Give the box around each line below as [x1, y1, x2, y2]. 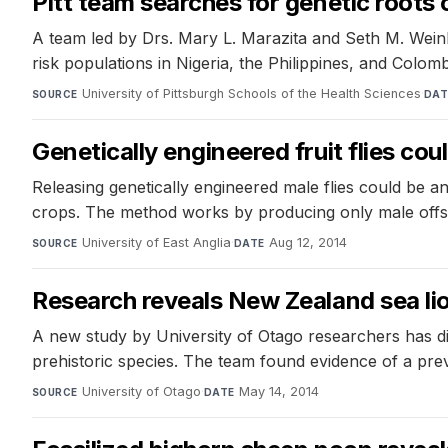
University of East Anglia [81, 235, 231, 251]
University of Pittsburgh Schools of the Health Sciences [81, 86, 421, 102]
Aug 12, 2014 [268, 235, 347, 251]
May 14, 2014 [238, 384, 319, 400]
